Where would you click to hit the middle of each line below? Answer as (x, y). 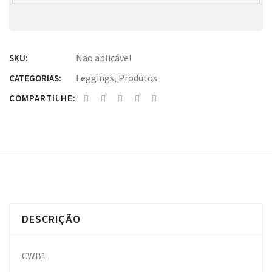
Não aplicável (104, 58)
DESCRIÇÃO (52, 219)
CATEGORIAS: (35, 78)
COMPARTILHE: (42, 98)
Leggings (95, 78)
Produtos (138, 78)
